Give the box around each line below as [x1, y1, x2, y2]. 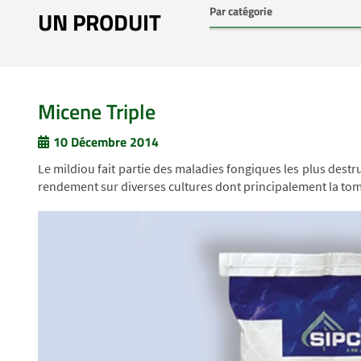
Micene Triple [38, 96, 156, 127]
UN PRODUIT [38, 5, 161, 39]
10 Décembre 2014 [53, 132, 159, 151]
